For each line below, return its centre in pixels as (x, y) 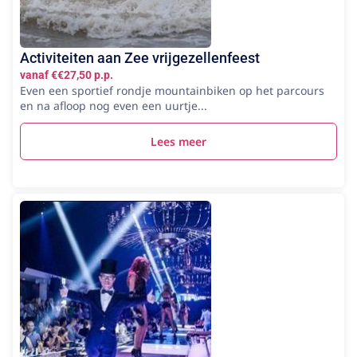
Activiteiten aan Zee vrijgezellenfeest (140, 57)
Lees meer (178, 141)
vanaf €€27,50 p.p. (67, 75)
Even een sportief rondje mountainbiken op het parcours (172, 90)
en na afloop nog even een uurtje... (114, 105)
